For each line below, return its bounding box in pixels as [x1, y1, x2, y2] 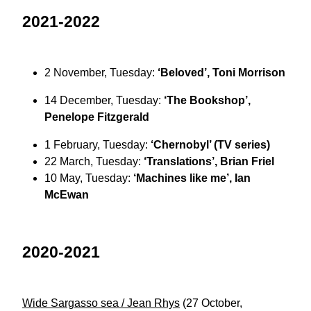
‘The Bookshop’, [164, 94, 251, 107]
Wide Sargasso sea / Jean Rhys [22, 297, 180, 310]
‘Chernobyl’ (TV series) [151, 139, 270, 151]
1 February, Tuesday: [44, 139, 151, 151]
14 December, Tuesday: [44, 94, 164, 107]
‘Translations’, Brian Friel [144, 155, 274, 168]
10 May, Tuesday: [44, 172, 133, 185]
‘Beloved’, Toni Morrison [158, 67, 285, 79]
